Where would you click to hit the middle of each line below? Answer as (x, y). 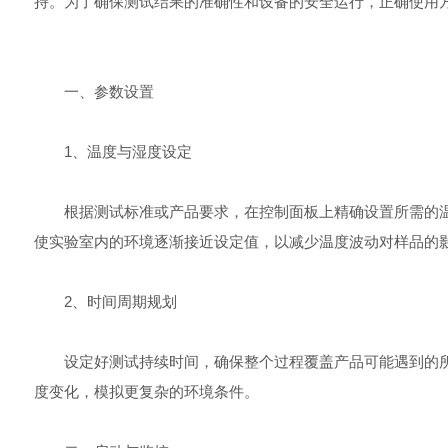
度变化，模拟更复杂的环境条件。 (146, 391)
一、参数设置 (93, 91)
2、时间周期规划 (105, 301)
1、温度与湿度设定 (112, 151)
